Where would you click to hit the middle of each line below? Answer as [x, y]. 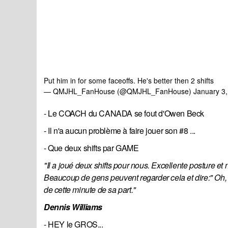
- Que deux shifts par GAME [91, 148]
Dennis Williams [73, 207]
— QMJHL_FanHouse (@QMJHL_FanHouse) [119, 91]
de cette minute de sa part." [90, 190]
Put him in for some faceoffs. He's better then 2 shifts [129, 81]
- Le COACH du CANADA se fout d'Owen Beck [124, 113]
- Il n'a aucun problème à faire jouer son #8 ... [120, 131]
